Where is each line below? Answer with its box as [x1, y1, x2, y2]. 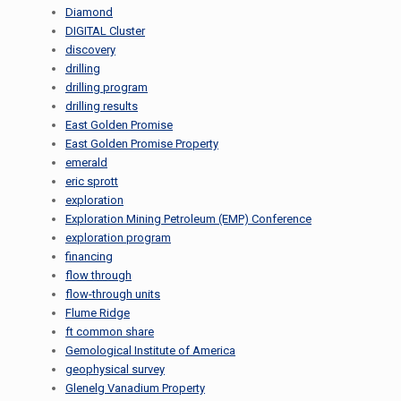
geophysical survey [65, 363, 165, 376]
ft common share [65, 325, 154, 338]
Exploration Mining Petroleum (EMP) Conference [65, 212, 311, 226]
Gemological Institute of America [65, 344, 235, 357]
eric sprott [65, 175, 118, 188]
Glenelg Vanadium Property [65, 381, 205, 395]
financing [65, 250, 113, 263]
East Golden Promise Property [65, 137, 218, 150]
